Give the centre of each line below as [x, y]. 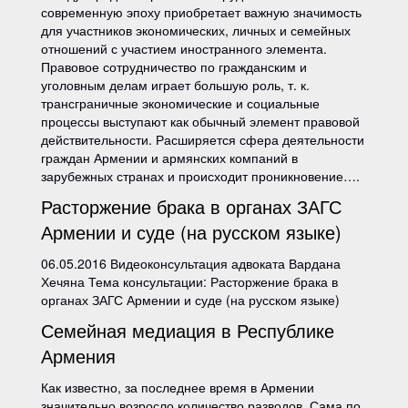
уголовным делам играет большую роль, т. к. [175, 85]
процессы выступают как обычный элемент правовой [200, 121]
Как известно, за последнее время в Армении [178, 387]
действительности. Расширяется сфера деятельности [203, 139]
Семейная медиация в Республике [188, 330]
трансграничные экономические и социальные [180, 103]
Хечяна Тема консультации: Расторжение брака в [189, 281]
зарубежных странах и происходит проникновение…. [200, 176]
